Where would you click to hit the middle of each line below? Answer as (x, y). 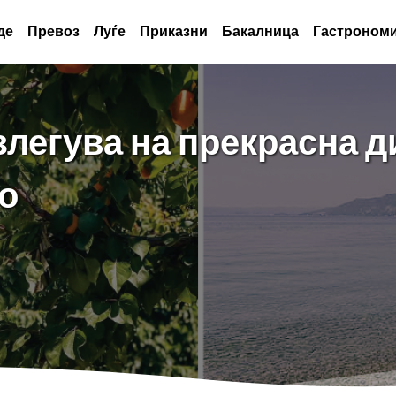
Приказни (174, 31)
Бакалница (261, 31)
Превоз (54, 31)
